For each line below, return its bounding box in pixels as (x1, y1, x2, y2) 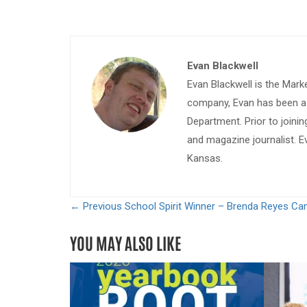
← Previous (70, 200, 122, 213)
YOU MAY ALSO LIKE (70, 232, 181, 254)
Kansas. (187, 152, 223, 165)
